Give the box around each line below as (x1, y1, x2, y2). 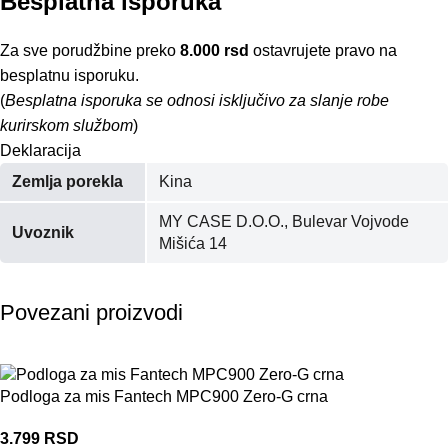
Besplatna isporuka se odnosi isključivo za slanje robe (5, 92, 389, 110)
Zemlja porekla (12, 173, 123, 191)
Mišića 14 (159, 235, 227, 253)
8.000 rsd (180, 42, 249, 60)
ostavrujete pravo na (249, 42, 397, 60)
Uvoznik (12, 224, 74, 242)
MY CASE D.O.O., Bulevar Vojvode (159, 213, 409, 231)
